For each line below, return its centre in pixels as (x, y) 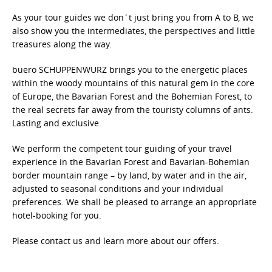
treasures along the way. (62, 44)
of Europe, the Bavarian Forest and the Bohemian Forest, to (132, 96)
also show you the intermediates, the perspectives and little (134, 31)
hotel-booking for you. (57, 215)
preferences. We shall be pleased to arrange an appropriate (134, 202)
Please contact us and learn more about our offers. (116, 241)
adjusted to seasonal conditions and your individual (118, 189)
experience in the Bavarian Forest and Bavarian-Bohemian (131, 162)
